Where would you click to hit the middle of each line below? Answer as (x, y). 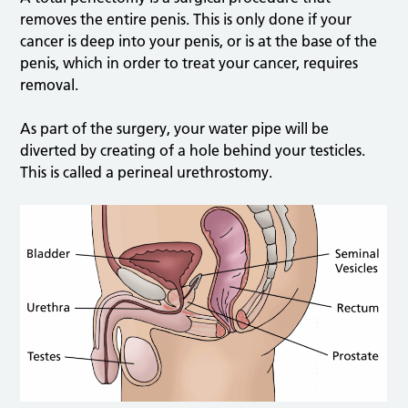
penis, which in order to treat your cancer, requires (189, 63)
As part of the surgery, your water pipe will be (175, 129)
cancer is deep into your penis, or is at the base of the (199, 41)
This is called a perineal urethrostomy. (147, 173)
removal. (50, 85)
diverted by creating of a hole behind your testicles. (193, 151)
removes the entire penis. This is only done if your (186, 20)
